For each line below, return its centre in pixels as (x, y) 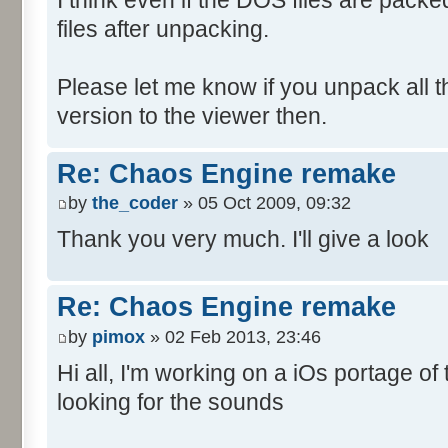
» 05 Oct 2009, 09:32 (264, 203)
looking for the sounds (170, 401)
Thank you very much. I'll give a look (243, 239)
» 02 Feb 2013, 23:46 (233, 336)
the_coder (135, 203)
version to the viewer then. (192, 115)
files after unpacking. (163, 28)
